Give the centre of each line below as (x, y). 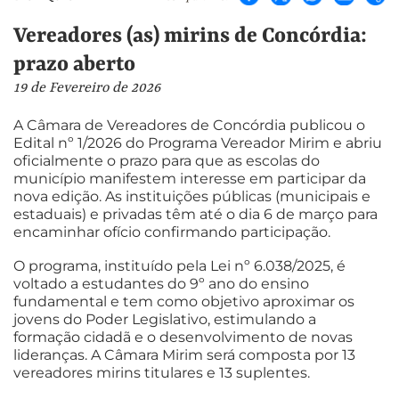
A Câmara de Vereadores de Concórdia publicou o (189, 126)
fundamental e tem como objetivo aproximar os (184, 301)
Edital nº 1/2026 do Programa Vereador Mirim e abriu (198, 143)
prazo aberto (74, 64)
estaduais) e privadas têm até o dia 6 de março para (195, 215)
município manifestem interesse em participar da (190, 179)
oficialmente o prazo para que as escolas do (167, 161)
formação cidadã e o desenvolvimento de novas (183, 337)
